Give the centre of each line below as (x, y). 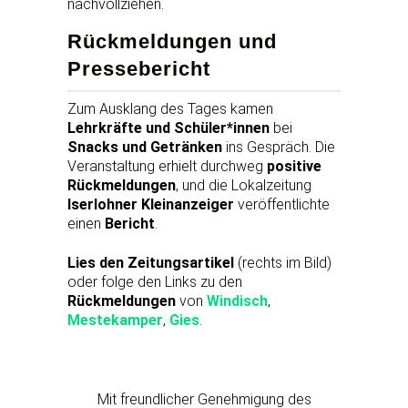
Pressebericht (139, 69)
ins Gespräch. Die (279, 148)
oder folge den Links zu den (155, 282)
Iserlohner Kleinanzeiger (151, 205)
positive (294, 167)
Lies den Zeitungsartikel (151, 263)
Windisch (237, 301)
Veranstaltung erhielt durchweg (167, 167)
